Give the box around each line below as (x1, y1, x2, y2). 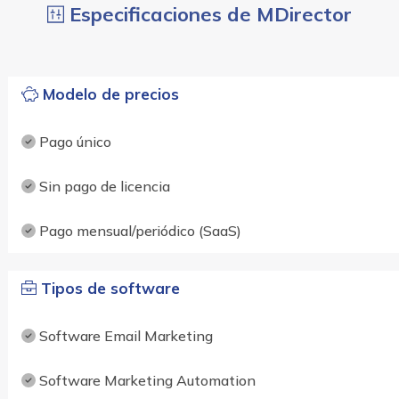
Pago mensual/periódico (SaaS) (35, 221, 241, 240)
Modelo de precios (38, 84, 180, 103)
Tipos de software (36, 278, 180, 297)
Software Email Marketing (35, 326, 213, 345)
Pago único (35, 132, 111, 151)
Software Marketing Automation (35, 370, 256, 389)
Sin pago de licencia (35, 176, 170, 195)
